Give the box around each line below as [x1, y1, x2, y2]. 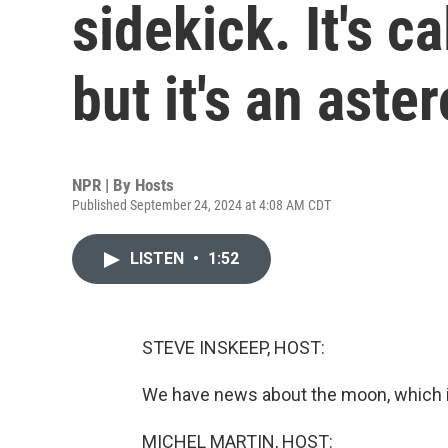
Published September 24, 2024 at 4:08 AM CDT [72, 197, 331, 213]
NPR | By [72, 175, 135, 195]
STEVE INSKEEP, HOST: [142, 337, 325, 358]
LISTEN [130, 249, 188, 268]
